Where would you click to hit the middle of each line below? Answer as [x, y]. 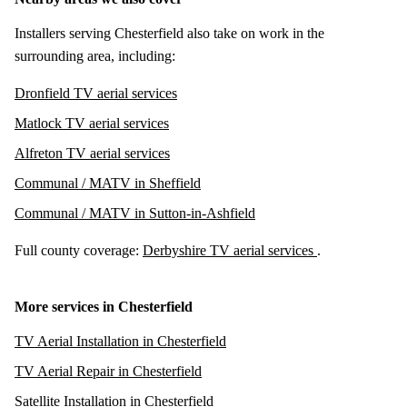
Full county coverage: [79, 250]
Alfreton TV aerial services [92, 153]
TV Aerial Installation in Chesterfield [120, 341]
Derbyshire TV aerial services [230, 250]
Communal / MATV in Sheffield [108, 183]
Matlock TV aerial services [92, 123]
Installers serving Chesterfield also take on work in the [169, 33]
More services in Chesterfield [104, 306]
